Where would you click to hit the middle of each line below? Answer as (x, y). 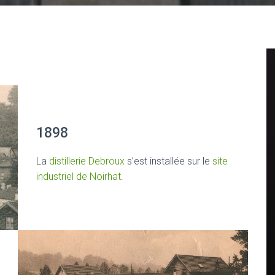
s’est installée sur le (168, 161)
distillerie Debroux (87, 161)
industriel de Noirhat (79, 177)
